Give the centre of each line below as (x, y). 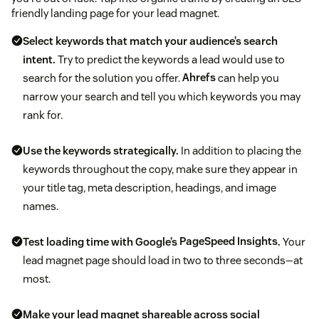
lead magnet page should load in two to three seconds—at (163, 260)
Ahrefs (199, 78)
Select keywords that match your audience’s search (150, 41)
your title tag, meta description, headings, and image (150, 187)
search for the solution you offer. (103, 78)
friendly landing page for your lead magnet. (115, 13)
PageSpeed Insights (229, 241)
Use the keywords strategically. (101, 150)
